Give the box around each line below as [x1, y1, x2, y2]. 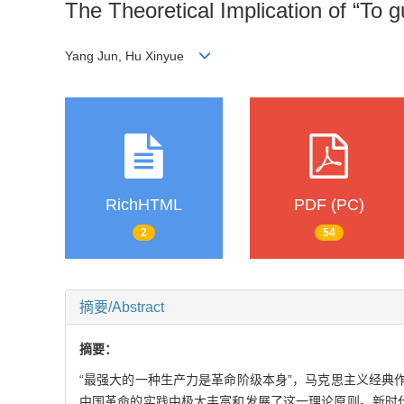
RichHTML [106, 196, 182, 214]
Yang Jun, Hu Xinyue [65, 49, 198, 63]
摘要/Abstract [79, 299, 164, 316]
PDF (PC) [293, 196, 364, 214]
